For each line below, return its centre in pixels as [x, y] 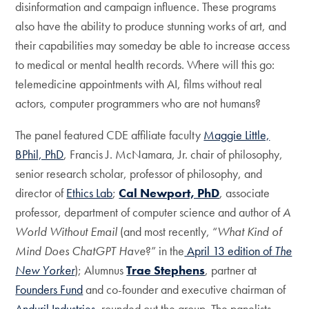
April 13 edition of [230, 251]
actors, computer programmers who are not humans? [138, 103]
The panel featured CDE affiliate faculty [110, 135]
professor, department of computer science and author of [149, 212]
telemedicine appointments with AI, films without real [139, 84]
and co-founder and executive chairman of [185, 290]
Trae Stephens [166, 270]
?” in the [165, 251]
